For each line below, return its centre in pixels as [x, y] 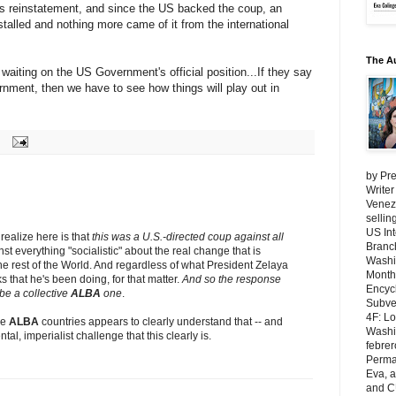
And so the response [232, 279]
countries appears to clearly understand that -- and [161, 321]
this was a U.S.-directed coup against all [188, 236]
